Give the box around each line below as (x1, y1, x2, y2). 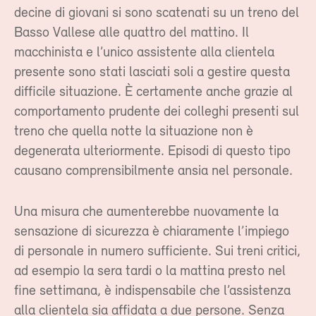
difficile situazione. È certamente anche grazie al (14, 85, 293, 99)
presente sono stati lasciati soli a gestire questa (14, 65, 290, 80)
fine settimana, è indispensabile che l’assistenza (14, 284, 291, 298)
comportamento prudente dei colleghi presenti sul (14, 104, 299, 119)
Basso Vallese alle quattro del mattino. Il (14, 25, 249, 40)
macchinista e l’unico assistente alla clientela (14, 45, 274, 60)
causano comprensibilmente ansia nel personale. (14, 164, 293, 178)
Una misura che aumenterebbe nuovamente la (14, 205, 279, 219)
